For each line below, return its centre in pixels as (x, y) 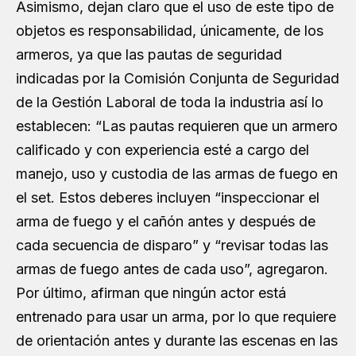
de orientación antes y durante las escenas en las (177, 340)
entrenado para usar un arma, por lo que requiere (176, 316)
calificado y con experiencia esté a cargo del (163, 149)
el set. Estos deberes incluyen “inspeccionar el (168, 197)
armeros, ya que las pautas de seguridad (149, 54)
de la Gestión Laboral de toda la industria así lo (170, 102)
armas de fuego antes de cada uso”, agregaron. (172, 269)
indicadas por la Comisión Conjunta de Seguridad (178, 78)
